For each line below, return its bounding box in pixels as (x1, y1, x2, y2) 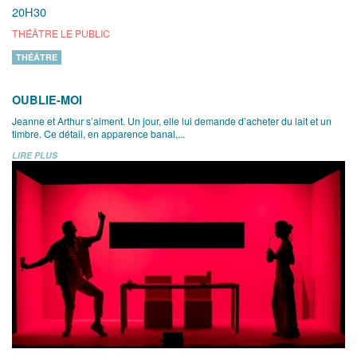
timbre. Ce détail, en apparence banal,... (12, 127, 185, 141)
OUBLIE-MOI (12, 92, 82, 108)
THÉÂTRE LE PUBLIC (12, 26, 110, 41)
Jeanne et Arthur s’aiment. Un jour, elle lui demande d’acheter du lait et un (12, 114, 331, 128)
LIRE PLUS (12, 149, 57, 162)
